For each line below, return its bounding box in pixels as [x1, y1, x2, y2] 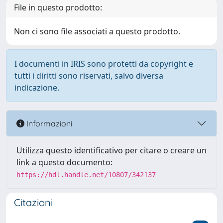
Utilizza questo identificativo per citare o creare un [16, 145, 207, 156]
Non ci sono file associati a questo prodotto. [14, 26, 180, 37]
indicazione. [14, 82, 59, 93]
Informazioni [24, 118, 72, 128]
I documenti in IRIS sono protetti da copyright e [14, 58, 193, 69]
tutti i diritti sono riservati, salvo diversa [14, 70, 163, 81]
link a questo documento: [16, 157, 112, 168]
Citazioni [14, 196, 53, 209]
